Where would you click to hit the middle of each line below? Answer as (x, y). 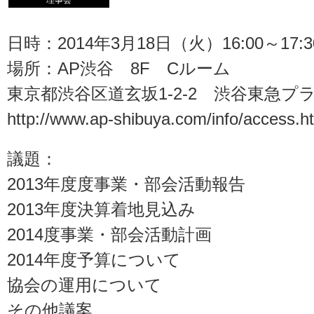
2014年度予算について (94, 260)
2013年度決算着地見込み (101, 209)
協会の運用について (84, 285)
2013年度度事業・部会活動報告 (126, 184)
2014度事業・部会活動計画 (109, 234)
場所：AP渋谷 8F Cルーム (119, 68)
